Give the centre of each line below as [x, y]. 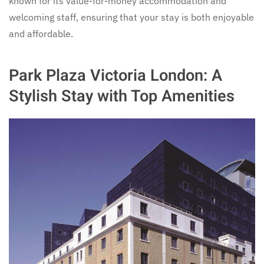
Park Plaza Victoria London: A [115, 75]
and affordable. [41, 34]
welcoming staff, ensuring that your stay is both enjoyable [131, 17]
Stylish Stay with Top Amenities [122, 96]
